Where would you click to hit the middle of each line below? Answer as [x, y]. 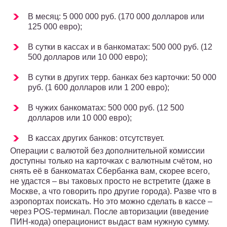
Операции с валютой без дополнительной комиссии [107, 151]
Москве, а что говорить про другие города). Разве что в [113, 192]
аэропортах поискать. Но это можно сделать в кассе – [111, 202]
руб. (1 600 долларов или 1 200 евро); [99, 88]
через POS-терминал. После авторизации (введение [109, 212]
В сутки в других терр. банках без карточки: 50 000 [122, 78]
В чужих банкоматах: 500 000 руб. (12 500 [106, 108]
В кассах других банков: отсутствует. [96, 138]
